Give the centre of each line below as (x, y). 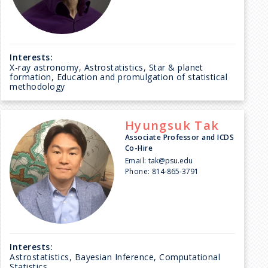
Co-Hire (139, 148)
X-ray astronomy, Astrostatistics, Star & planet (106, 67)
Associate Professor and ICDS (179, 137)
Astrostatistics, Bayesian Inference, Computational (115, 257)
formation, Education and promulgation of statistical (119, 77)
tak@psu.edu (171, 160)
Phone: (137, 171)
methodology (37, 86)
